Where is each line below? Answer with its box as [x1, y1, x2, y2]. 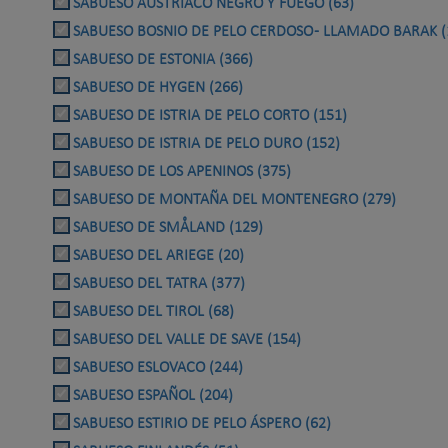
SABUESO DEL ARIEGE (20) [73, 248, 244, 265]
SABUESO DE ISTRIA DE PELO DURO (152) [73, 136, 340, 153]
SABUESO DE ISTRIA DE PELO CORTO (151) [73, 108, 347, 125]
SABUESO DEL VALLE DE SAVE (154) [73, 332, 301, 349]
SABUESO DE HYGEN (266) [73, 80, 243, 97]
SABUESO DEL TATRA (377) [73, 276, 245, 293]
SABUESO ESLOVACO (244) [73, 360, 243, 377]
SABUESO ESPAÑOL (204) [73, 388, 233, 405]
